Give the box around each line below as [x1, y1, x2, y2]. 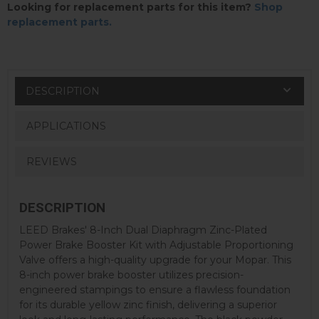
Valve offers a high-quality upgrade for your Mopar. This [19, 253, 291, 266]
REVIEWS [26, 155, 77, 169]
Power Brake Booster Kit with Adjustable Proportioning [19, 238, 293, 251]
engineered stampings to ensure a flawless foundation [19, 283, 291, 296]
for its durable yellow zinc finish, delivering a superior [19, 298, 277, 311]
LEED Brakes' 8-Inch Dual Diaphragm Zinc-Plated [19, 223, 267, 236]
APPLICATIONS [26, 120, 106, 132]
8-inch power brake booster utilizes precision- [19, 268, 244, 281]
